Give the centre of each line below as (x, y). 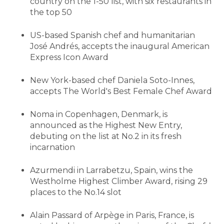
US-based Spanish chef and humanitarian (112, 35)
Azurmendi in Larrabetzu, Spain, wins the (111, 170)
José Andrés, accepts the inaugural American (120, 46)
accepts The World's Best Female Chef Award (121, 91)
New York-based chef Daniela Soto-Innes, (112, 80)
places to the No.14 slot (76, 192)
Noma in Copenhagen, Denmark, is (99, 114)
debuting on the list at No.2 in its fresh (106, 136)
